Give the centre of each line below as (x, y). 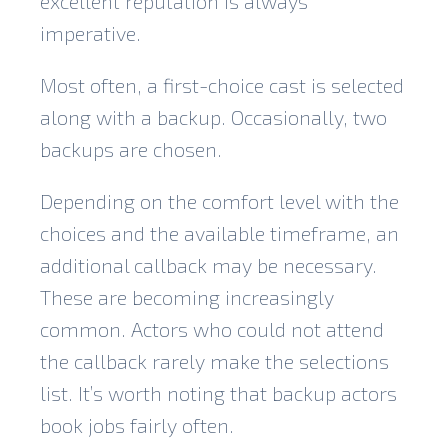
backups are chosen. (131, 148)
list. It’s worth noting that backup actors (218, 392)
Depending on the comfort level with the (219, 200)
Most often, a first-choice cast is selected (222, 84)
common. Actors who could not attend (212, 328)
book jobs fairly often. (137, 424)
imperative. (90, 32)
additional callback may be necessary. (208, 264)
